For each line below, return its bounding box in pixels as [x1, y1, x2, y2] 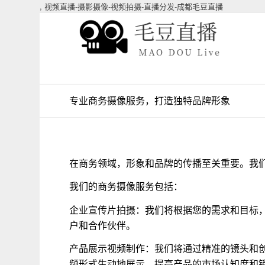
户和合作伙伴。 [69, 218, 136, 232]
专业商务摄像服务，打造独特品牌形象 [69, 93, 231, 107]
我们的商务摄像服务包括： [69, 179, 183, 193]
